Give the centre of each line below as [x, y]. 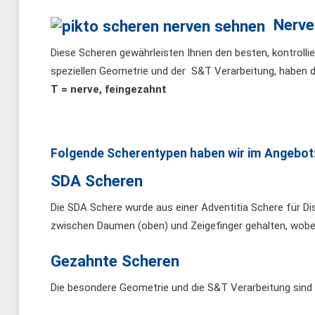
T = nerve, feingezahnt [109, 90]
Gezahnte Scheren [115, 261]
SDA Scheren [97, 181]
